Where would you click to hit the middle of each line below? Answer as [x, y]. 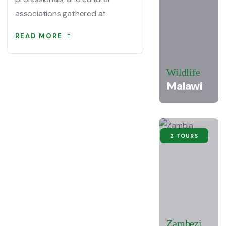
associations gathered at [61, 13]
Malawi [185, 86]
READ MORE [39, 36]
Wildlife [183, 72]
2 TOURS [184, 136]
